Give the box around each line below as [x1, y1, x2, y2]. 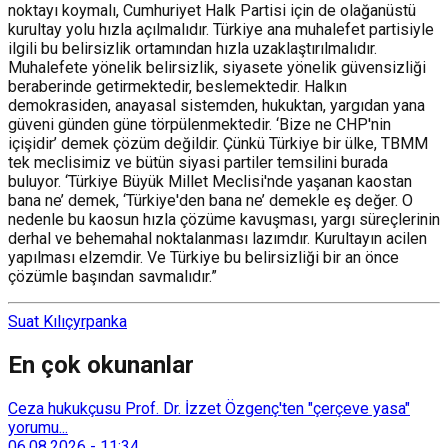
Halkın [304, 76, 347, 96]
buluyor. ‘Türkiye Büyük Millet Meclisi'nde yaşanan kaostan [8, 171, 412, 191]
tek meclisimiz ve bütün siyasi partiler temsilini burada [8, 152, 388, 172]
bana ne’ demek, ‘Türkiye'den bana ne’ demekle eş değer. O [8, 190, 413, 210]
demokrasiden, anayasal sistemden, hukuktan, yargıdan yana [8, 95, 425, 115]
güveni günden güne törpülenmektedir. [8, 114, 276, 134]
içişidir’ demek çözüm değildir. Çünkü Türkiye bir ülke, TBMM [8, 133, 428, 153]
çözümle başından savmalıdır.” [8, 266, 217, 286]
